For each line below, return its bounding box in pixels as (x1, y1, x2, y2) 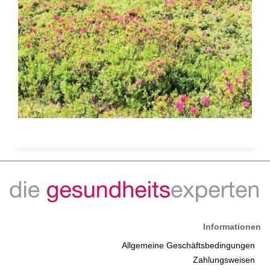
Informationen (203, 221, 261, 231)
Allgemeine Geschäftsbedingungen (122, 240, 255, 250)
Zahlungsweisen (193, 254, 255, 265)
